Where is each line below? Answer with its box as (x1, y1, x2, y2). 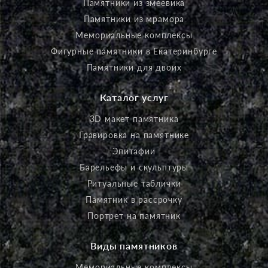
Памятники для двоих (86, 62, 182, 73)
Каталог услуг (99, 92, 169, 103)
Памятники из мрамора (83, 14, 185, 25)
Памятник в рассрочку (86, 194, 182, 205)
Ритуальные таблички (87, 178, 181, 189)
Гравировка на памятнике (78, 130, 190, 141)
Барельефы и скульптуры (79, 162, 189, 173)
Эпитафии (112, 146, 156, 157)
